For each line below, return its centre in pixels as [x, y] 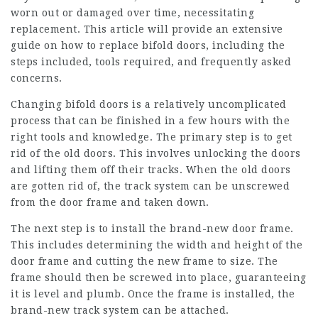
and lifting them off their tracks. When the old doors [151, 169]
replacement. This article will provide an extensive [147, 29]
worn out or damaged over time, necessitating [132, 12]
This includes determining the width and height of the [157, 245]
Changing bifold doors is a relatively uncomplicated [149, 104]
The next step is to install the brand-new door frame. [152, 228]
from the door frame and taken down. [110, 202]
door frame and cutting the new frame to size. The [144, 261]
